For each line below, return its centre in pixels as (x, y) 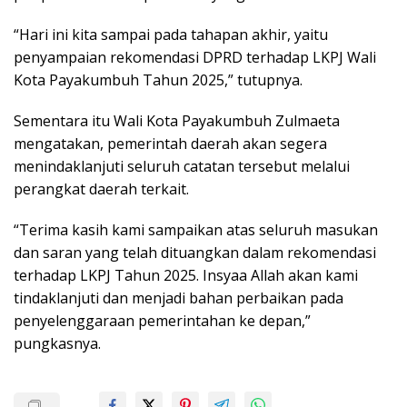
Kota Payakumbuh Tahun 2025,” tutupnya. (158, 80)
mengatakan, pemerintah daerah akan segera (170, 144)
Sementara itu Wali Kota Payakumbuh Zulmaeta (177, 121)
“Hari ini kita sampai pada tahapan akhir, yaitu (171, 35)
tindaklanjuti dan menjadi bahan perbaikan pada (179, 298)
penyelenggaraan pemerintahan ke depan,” (162, 321)
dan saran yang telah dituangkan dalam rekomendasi (195, 253)
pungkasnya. (57, 344)
